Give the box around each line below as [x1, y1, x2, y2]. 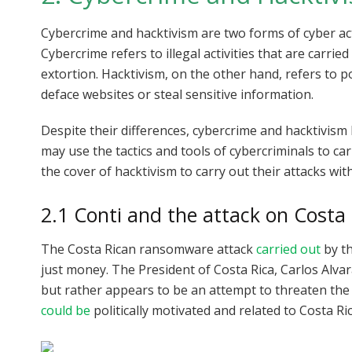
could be [41, 301, 90, 319]
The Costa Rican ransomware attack [41, 240, 256, 258]
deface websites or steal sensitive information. [41, 86, 313, 104]
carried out [256, 240, 321, 258]
